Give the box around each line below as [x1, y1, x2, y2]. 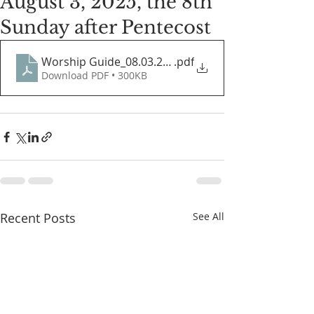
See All [193, 210, 224, 223]
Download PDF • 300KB [41, 69, 147, 82]
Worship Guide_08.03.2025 [41, 54, 182, 69]
